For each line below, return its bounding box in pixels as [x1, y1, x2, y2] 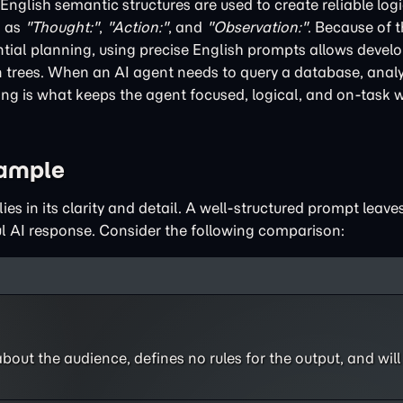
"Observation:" [206, 18, 308, 36]
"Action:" [106, 18, 168, 36]
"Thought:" [24, 18, 99, 36]
